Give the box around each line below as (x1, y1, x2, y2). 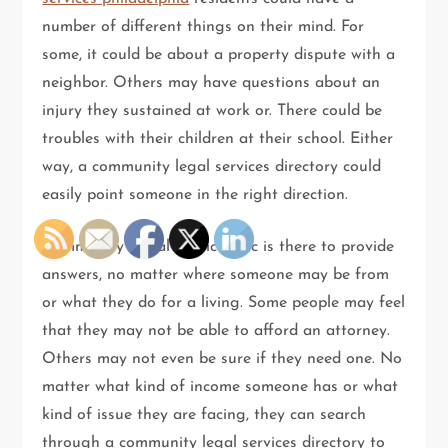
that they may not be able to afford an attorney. (42, 323, 391, 340)
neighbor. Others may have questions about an (42, 75, 381, 92)
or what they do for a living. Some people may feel (42, 295, 406, 312)
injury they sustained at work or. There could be (42, 103, 383, 120)
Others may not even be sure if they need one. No (42, 351, 403, 368)
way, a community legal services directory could (42, 159, 382, 176)
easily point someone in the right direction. (42, 187, 349, 204)
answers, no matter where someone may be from (42, 267, 390, 284)
